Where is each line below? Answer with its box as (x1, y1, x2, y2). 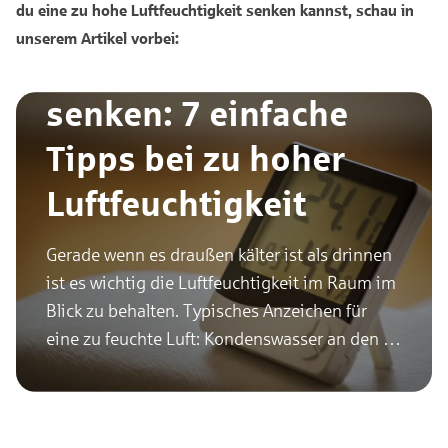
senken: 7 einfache (46, 91, 348, 134)
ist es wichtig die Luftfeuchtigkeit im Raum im (46, 271, 396, 294)
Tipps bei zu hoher (46, 136, 345, 179)
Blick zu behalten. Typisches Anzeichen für (46, 299, 367, 322)
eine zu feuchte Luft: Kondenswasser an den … (46, 327, 401, 350)
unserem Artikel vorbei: (16, 28, 179, 48)
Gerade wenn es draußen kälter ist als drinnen (46, 243, 392, 266)
